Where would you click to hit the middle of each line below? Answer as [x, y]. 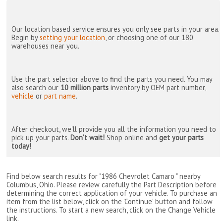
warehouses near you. [46, 46]
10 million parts [85, 88]
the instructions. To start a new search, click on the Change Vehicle [111, 210]
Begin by [26, 38]
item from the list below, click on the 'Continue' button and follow [110, 201]
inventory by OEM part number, [157, 88]
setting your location [73, 38]
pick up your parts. [41, 138]
